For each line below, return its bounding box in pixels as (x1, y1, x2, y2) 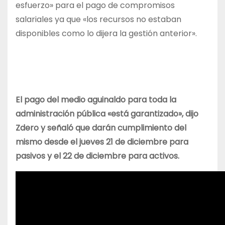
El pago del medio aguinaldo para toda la (16, 94, 176, 106)
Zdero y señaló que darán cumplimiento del (16, 122, 186, 134)
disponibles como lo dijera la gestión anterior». (16, 28, 197, 40)
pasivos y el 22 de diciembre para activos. (16, 150, 181, 162)
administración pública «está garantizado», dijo (16, 108, 198, 120)
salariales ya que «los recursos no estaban (16, 14, 181, 26)
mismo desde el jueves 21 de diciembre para (16, 136, 188, 148)
